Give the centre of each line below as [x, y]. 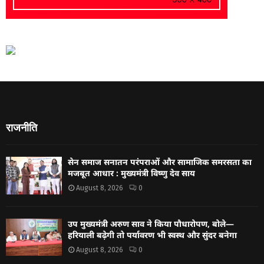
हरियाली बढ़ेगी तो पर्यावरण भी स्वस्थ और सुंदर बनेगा [152, 235]
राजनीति [22, 128]
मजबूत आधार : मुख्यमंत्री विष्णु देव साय [131, 173]
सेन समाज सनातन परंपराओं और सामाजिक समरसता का [160, 162]
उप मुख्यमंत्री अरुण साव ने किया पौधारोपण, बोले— [151, 223]
